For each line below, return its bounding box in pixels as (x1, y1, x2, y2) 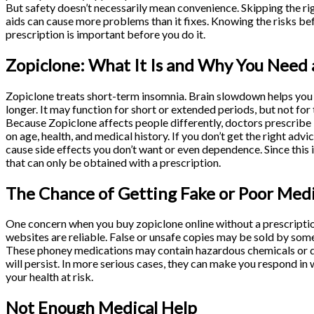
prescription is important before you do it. (6, 27, 207, 41)
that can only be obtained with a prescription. (6, 155, 223, 169)
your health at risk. (6, 270, 95, 284)
